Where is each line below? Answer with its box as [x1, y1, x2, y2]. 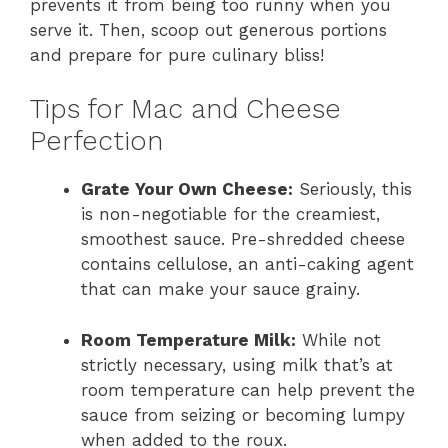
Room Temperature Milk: [81, 329, 296, 350]
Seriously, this [293, 179, 412, 199]
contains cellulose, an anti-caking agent [81, 254, 414, 274]
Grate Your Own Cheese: [81, 179, 293, 199]
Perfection [30, 125, 163, 157]
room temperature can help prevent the [81, 379, 415, 400]
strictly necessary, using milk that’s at [81, 354, 393, 375]
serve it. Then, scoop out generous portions [30, 19, 387, 40]
